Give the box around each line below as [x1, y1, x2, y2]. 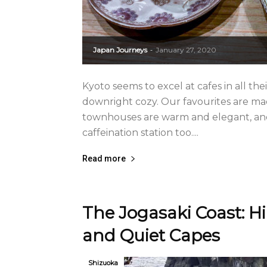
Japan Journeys [93, 45, 147, 54]
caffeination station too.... [82, 127, 198, 138]
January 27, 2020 [156, 45, 216, 54]
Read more [82, 154, 126, 163]
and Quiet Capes [82, 225, 220, 246]
